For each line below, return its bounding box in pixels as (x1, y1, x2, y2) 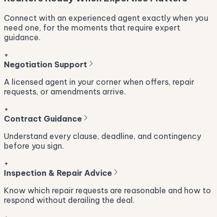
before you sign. (4, 141, 64, 151)
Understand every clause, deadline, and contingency (4, 131, 201, 141)
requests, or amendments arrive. (4, 87, 126, 97)
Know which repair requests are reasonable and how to (4, 186, 211, 196)
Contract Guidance (4, 114, 82, 124)
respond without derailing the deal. (4, 195, 135, 205)
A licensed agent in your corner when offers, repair (4, 77, 194, 87)
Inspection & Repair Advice (4, 168, 112, 178)
